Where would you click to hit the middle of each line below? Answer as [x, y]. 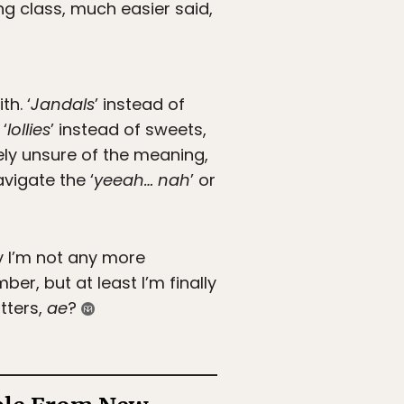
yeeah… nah [142, 180]
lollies [29, 130]
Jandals [63, 105]
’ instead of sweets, [129, 130]
